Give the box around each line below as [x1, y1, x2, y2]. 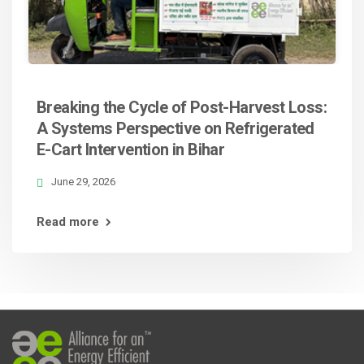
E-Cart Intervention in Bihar [37, 140, 225, 159]
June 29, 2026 [51, 175, 115, 188]
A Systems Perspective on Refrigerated [37, 119, 314, 138]
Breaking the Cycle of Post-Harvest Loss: [37, 97, 327, 117]
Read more [37, 214, 99, 229]
